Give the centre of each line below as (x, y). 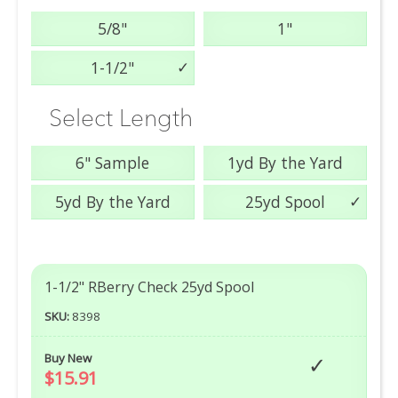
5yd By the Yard (112, 201)
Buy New (68, 358)
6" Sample (112, 162)
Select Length (121, 117)
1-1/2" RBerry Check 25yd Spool (149, 287)
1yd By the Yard (285, 162)
